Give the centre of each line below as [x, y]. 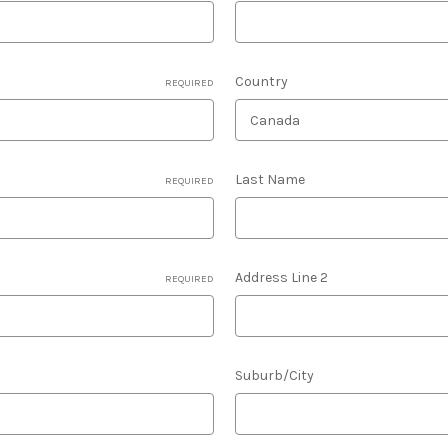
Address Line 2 [281, 277]
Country [261, 81]
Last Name [269, 179]
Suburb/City [274, 375]
